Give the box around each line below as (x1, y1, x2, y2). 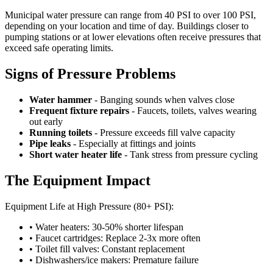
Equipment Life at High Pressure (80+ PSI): (5, 200, 174, 211)
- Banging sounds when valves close (92, 94, 235, 105)
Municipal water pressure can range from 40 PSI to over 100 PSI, (5, 10, 256, 21)
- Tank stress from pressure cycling (122, 149, 258, 160)
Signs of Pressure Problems (5, 66, 175, 82)
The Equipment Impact (5, 172, 151, 188)
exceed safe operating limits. (5, 43, 113, 54)
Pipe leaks (29, 138, 71, 149)
